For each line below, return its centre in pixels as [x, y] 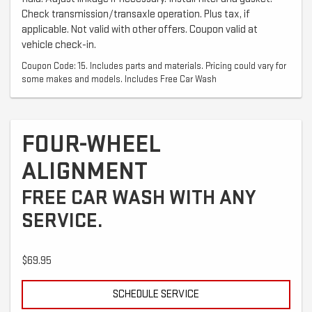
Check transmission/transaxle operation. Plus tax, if [136, 14]
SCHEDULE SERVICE [156, 294]
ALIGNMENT [85, 171]
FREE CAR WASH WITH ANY [139, 197]
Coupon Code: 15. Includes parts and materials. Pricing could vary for [154, 66]
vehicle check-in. [59, 45]
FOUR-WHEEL [91, 144]
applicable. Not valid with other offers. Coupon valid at [140, 29]
